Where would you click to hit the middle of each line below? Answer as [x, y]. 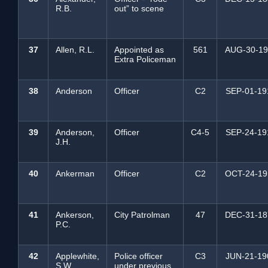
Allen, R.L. [75, 50]
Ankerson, [75, 215]
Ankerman [75, 173]
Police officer [138, 256]
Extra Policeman [145, 59]
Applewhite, [77, 256]
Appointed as [139, 50]
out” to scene [139, 8]
